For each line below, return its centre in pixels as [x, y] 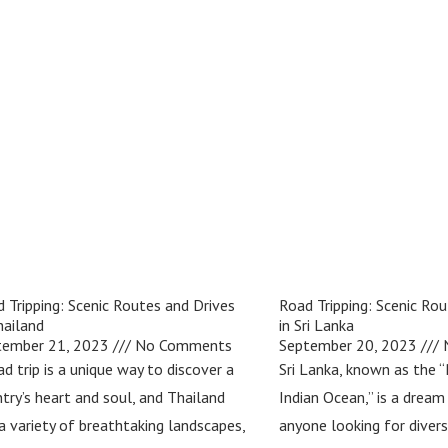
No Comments [182, 345]
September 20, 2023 [349, 345]
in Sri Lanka [316, 325]
